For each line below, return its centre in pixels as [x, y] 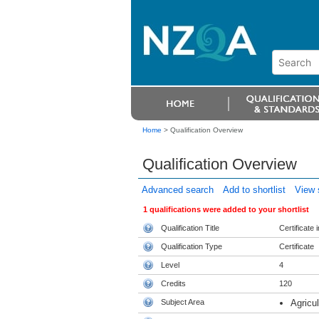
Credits [173, 283]
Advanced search [177, 190]
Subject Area [182, 302]
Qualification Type [191, 246]
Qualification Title [190, 228]
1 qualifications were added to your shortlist [226, 209]
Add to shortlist [254, 190]
